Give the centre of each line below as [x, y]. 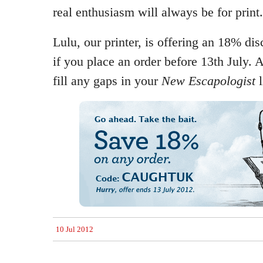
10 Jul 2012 [75, 229]
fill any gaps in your [107, 81]
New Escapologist [208, 81]
